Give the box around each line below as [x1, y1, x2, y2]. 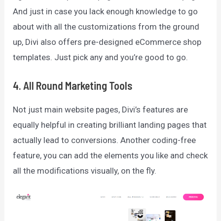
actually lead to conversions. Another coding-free [13, 135, 196, 145]
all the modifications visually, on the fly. [13, 165, 157, 176]
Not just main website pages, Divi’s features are [13, 104, 188, 114]
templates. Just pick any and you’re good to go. [13, 52, 190, 62]
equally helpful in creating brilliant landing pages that [13, 119, 207, 130]
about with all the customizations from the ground [13, 21, 200, 32]
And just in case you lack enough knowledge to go [13, 6, 198, 16]
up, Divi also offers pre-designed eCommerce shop [13, 37, 202, 47]
